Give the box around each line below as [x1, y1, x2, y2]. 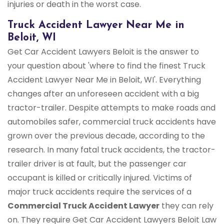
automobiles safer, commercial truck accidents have [7, 116, 216, 128]
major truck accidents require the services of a [7, 186, 191, 198]
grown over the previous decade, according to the [7, 130, 205, 142]
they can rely [159, 200, 213, 212]
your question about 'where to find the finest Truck [7, 60, 205, 72]
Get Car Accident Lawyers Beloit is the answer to [7, 46, 199, 58]
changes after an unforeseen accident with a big [7, 88, 199, 100]
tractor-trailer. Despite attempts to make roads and [7, 102, 215, 114]
